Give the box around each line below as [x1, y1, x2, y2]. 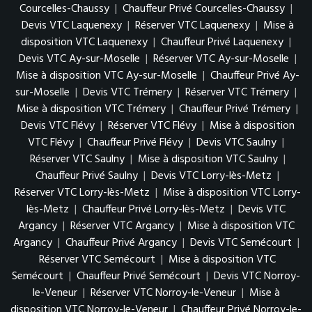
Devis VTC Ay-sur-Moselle [18, 50, 140, 69]
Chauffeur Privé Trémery [179, 100, 290, 119]
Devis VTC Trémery [83, 84, 172, 102]
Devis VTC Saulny [196, 134, 276, 153]
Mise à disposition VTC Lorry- [162, 184, 301, 203]
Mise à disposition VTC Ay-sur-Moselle [15, 67, 197, 86]
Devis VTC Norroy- [214, 267, 300, 286]
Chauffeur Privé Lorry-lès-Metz [82, 201, 225, 219]
